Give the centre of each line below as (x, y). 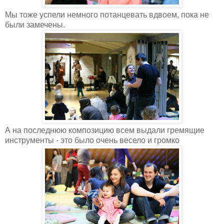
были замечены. (35, 24)
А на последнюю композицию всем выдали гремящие (105, 130)
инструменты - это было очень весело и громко (92, 140)
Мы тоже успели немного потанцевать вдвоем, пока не (107, 14)
